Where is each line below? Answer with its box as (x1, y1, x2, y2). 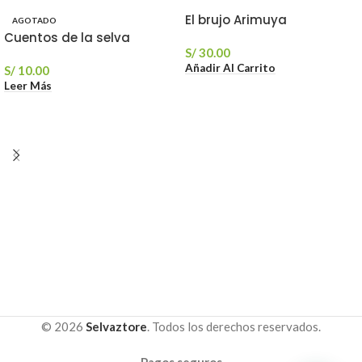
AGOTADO (12, 15, 57, 25)
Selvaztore (86, 319, 147, 335)
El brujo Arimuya (185, 11, 287, 28)
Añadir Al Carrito (185, 61, 276, 75)
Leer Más (4, 79, 52, 93)
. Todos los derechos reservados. (147, 319, 321, 335)
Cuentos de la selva (4, 28, 130, 46)
